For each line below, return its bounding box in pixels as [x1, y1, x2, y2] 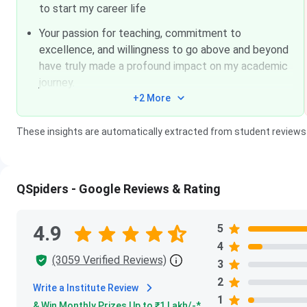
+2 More [133, 93, 171, 103]
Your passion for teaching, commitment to [39, 27, 241, 40]
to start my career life [39, 2, 146, 15]
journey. [39, 76, 75, 89]
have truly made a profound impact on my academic [39, 60, 288, 73]
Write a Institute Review [33, 282, 138, 293]
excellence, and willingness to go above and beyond [39, 43, 288, 56]
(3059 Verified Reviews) [52, 254, 167, 267]
